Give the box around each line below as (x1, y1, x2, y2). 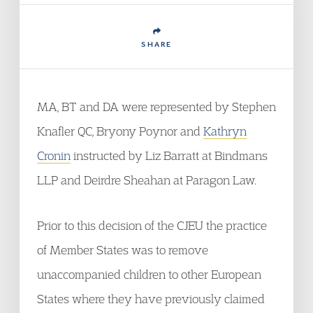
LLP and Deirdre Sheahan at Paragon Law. (37, 173, 256, 187)
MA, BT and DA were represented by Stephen (37, 99, 276, 114)
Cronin (37, 148, 71, 163)
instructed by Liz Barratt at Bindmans (71, 148, 268, 163)
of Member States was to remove (37, 242, 208, 257)
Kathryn (203, 124, 247, 138)
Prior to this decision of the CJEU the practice (37, 218, 267, 233)
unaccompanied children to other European (37, 267, 261, 282)
